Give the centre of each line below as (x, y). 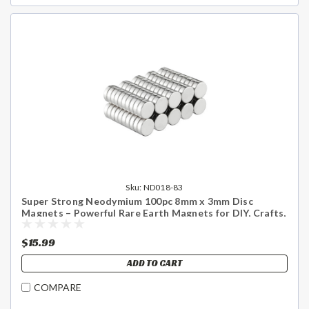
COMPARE (58, 288)
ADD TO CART (154, 263)
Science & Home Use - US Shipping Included (123, 224)
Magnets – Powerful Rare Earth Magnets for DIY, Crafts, (154, 212)
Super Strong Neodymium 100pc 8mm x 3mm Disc (137, 201)
